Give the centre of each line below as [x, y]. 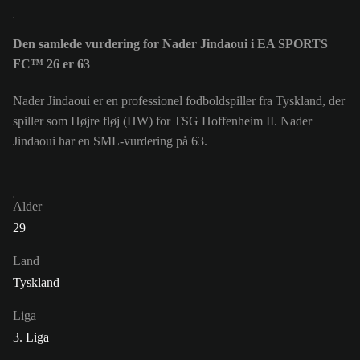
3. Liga [31, 337]
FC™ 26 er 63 [51, 64]
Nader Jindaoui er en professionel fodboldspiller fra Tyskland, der [179, 101]
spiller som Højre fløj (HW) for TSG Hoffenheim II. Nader [162, 121]
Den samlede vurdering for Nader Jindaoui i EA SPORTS [170, 44]
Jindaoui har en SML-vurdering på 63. [110, 141]
